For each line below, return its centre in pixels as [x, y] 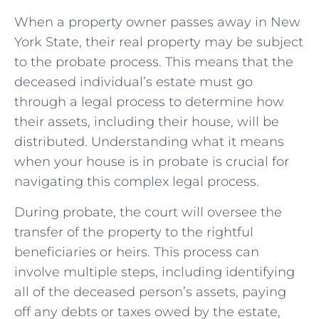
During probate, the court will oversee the [148, 212]
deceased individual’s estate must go [134, 82]
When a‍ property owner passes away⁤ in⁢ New [157, 22]
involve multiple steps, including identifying [155, 272]
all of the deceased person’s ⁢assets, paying [150, 292]
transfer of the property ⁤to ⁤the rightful [134, 232]
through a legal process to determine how [149, 102]
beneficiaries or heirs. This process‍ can [137, 252]
